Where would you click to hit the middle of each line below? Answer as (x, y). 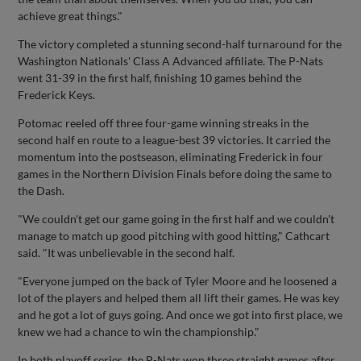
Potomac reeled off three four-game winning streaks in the (164, 123)
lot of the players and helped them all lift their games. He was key (179, 298)
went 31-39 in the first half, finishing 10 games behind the (160, 78)
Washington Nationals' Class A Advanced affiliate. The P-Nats (171, 61)
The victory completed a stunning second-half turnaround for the (180, 44)
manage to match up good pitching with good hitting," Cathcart (174, 236)
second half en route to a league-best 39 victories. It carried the (174, 140)
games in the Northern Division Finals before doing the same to (175, 174)
